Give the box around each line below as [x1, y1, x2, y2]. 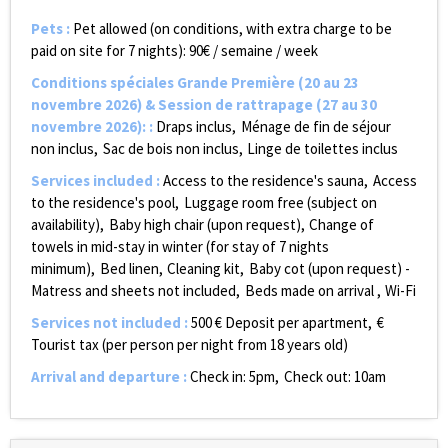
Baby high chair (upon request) [108, 215, 301, 234]
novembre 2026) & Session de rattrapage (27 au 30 [31, 95, 377, 114]
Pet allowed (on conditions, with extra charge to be [73, 19, 392, 38]
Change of [309, 215, 374, 234]
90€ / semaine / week [189, 41, 318, 60]
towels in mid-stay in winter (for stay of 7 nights [31, 237, 329, 256]
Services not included [31, 313, 184, 332]
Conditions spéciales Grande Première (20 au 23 [31, 73, 359, 92]
